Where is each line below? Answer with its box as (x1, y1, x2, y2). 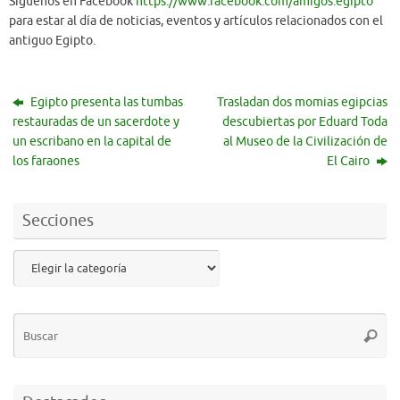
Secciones (22, 211, 94, 231)
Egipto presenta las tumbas (28, 95, 184, 111)
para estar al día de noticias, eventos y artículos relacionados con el (9, 13, 383, 29)
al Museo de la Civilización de (222, 134, 387, 150)
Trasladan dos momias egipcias (216, 95, 387, 111)
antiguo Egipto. (9, 33, 96, 49)
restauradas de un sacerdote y (12, 114, 180, 130)
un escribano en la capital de (12, 134, 172, 150)
